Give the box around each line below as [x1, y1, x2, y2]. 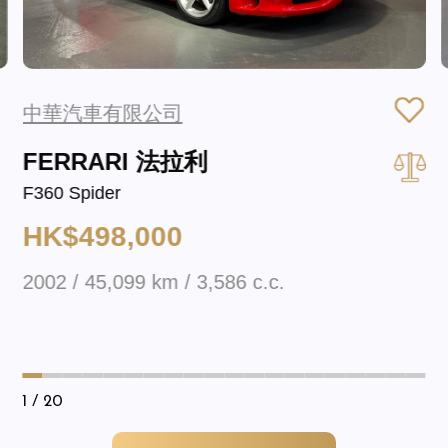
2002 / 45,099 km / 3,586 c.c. [22, 271, 285, 294]
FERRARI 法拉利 [22, 147, 208, 175]
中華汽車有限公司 [22, 101, 183, 124]
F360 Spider [22, 182, 121, 203]
